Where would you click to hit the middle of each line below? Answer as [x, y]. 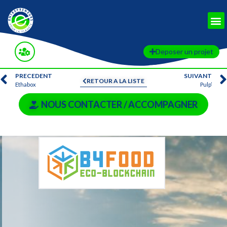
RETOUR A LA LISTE [116, 81]
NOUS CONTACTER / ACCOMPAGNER [119, 104]
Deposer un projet [184, 51]
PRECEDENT [34, 75]
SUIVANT [198, 75]
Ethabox [26, 84]
